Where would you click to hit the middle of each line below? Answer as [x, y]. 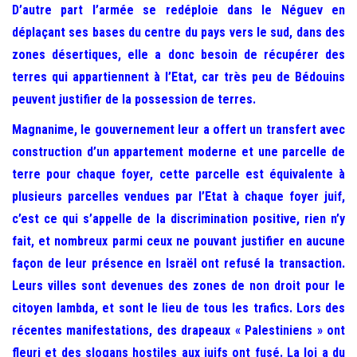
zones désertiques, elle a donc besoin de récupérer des [178, 55]
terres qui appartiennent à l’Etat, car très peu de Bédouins [178, 77]
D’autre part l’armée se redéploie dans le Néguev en [178, 10]
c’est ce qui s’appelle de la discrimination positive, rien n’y [178, 219]
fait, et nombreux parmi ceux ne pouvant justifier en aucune [178, 241]
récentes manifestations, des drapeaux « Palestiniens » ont [178, 330]
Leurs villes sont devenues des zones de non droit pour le [178, 286]
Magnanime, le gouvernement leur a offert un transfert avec [178, 129]
